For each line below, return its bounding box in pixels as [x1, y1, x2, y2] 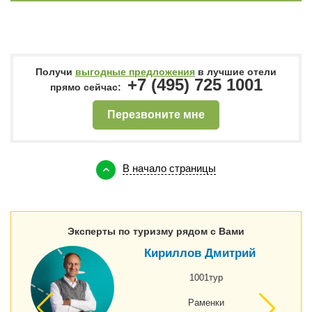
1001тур [189, 272, 224, 283]
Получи [36, 66, 75, 77]
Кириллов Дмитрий [144, 247, 256, 260]
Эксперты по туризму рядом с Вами [68, 225, 244, 237]
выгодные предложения [75, 66, 195, 77]
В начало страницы [123, 162, 216, 175]
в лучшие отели [195, 66, 276, 77]
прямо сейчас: [49, 81, 124, 93]
